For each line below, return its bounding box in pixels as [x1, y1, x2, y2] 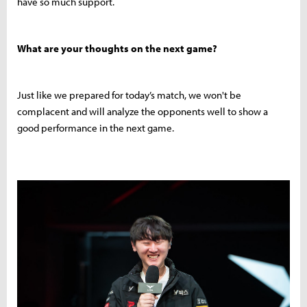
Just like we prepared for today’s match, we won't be [17, 88, 241, 101]
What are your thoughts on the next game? [17, 41, 217, 55]
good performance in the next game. [17, 121, 174, 134]
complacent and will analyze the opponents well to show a [17, 104, 268, 118]
